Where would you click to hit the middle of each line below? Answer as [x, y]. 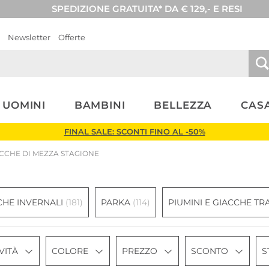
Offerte [72, 37]
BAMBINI [100, 105]
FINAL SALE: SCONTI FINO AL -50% [134, 131]
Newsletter [29, 37]
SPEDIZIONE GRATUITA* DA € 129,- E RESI [147, 9]
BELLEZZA [183, 105]
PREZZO [140, 251]
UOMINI [24, 105]
